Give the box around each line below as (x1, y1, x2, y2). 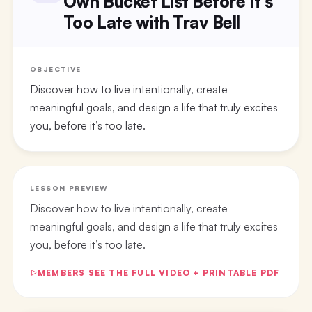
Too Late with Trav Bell (63, 11, 240, 33)
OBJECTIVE (29, 64, 81, 73)
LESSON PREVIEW (29, 183, 109, 192)
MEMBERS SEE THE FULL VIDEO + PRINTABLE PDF (37, 267, 280, 278)
